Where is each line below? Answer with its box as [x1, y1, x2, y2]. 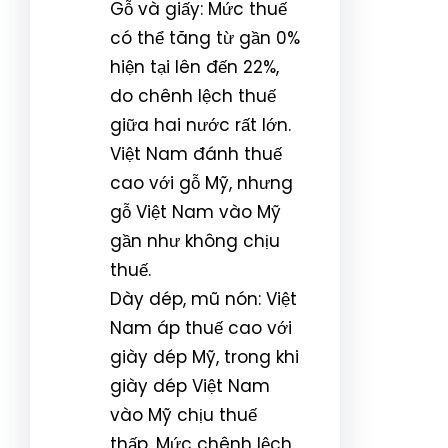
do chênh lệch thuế [110, 83, 276, 108]
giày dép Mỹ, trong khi [110, 344, 299, 369]
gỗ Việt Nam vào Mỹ [110, 199, 281, 224]
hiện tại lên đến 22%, [110, 54, 279, 79]
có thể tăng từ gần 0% [110, 25, 300, 50]
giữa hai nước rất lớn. [110, 112, 291, 137]
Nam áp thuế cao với [110, 315, 292, 340]
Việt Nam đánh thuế [110, 141, 282, 166]
